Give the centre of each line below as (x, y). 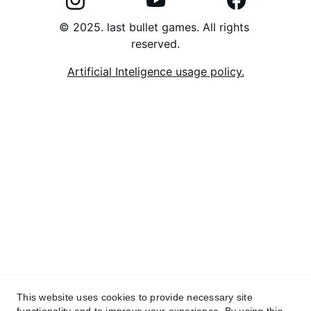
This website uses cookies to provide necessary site (135, 297)
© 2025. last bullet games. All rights (155, 27)
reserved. (155, 44)
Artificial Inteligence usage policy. (155, 72)
